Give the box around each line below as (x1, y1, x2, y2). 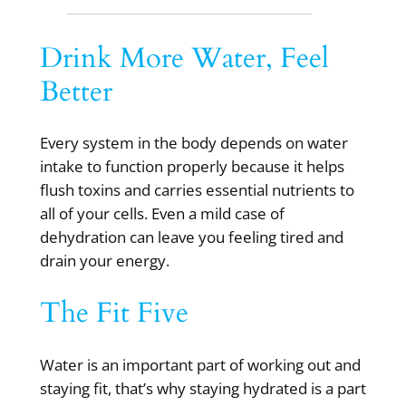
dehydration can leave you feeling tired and (39, 227, 343, 248)
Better (39, 72, 112, 111)
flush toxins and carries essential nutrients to (39, 179, 354, 201)
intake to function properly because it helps (39, 156, 344, 178)
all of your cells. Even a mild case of (39, 203, 285, 225)
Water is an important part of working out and (39, 353, 361, 375)
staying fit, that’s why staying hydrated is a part (39, 377, 366, 399)
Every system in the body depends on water (39, 132, 348, 154)
